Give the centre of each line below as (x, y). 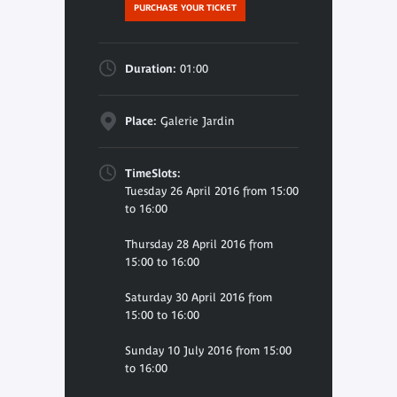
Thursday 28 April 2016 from (198, 244)
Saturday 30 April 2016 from (198, 297)
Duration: (150, 68)
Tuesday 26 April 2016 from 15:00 (211, 191)
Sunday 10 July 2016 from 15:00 (208, 350)
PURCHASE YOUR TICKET (185, 7)
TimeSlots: (152, 173)
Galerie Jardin (195, 121)
